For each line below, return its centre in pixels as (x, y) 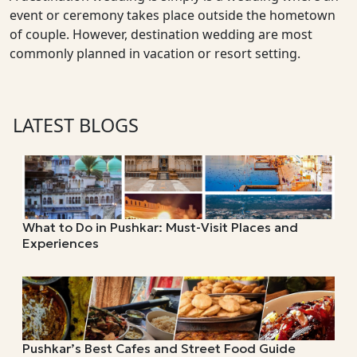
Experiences (61, 243)
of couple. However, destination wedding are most (161, 34)
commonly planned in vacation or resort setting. (155, 53)
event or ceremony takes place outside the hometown (173, 15)
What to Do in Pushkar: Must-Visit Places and (160, 227)
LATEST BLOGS (76, 125)
